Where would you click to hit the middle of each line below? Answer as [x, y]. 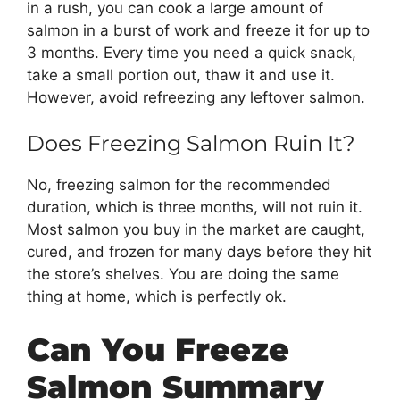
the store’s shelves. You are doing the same [183, 275]
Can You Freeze [158, 349]
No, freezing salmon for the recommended [179, 185]
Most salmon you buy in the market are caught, [196, 230]
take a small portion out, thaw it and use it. [181, 75]
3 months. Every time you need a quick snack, [192, 52]
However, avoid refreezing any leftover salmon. [196, 97]
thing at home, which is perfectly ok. [157, 297]
